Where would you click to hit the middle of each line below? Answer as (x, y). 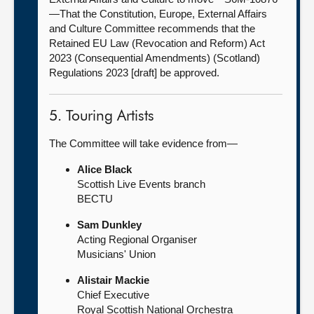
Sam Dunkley (109, 225)
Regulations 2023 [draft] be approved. (134, 73)
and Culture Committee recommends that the (152, 28)
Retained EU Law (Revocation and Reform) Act (157, 43)
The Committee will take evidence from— (143, 143)
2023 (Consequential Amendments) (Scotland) (155, 58)
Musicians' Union (116, 254)
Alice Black (104, 169)
